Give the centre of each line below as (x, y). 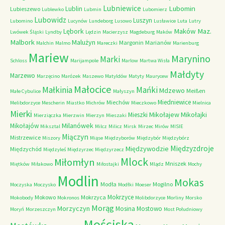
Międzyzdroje (192, 148)
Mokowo (45, 197)
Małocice (93, 89)
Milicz (115, 126)
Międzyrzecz (109, 149)
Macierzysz (115, 32)
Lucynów (78, 21)
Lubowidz (50, 20)
